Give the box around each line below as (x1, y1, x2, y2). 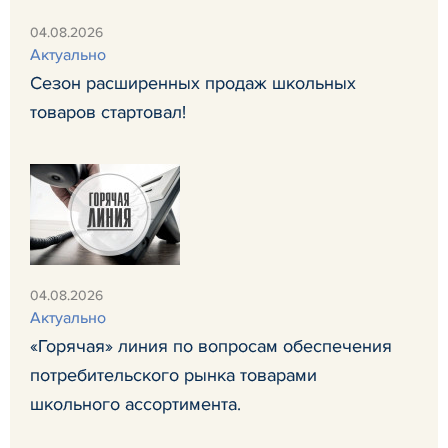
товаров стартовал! (30, 100, 186, 123)
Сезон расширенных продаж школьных (30, 71, 356, 94)
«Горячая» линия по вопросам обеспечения (30, 334, 392, 357)
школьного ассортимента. (30, 392, 241, 415)
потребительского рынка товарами (30, 363, 317, 386)
